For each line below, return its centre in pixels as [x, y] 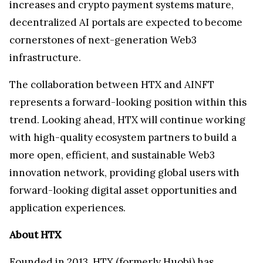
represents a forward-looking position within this [128, 102]
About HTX [35, 235]
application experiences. [68, 208]
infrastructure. [45, 57]
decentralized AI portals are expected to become [126, 22]
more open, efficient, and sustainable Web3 [112, 155]
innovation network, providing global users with [124, 172]
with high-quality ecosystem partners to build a [123, 137]
